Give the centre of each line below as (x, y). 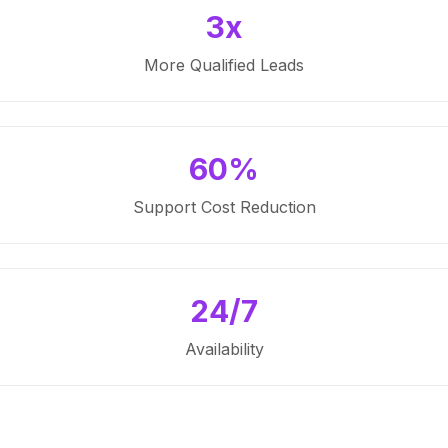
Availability (224, 349)
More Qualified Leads (224, 65)
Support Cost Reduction (224, 207)
